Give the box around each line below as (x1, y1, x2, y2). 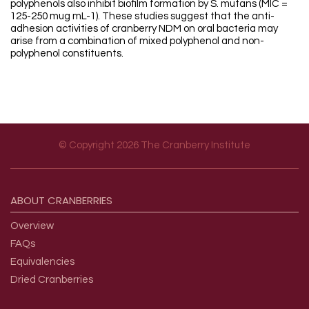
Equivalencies (10, 257, 74, 268)
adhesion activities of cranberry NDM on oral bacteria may (10, 23, 278, 34)
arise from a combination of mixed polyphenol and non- (10, 36, 264, 47)
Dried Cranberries (10, 275, 93, 286)
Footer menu (10, 166, 116, 190)
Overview (10, 221, 54, 232)
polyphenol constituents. (10, 48, 123, 59)
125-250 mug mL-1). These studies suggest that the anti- (10, 11, 275, 22)
